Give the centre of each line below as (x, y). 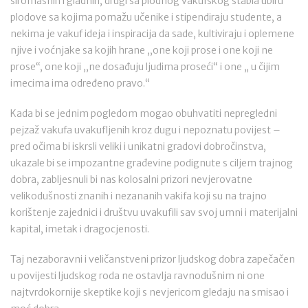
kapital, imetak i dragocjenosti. (80, 229)
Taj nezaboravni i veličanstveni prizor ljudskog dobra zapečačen (153, 259)
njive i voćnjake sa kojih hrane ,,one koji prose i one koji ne (142, 50)
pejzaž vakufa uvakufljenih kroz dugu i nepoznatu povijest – (145, 130)
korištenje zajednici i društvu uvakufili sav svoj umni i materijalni (154, 212)
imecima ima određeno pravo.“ (80, 83)
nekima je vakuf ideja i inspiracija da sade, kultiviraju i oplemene (152, 34)
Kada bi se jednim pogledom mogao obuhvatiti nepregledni (144, 113)
